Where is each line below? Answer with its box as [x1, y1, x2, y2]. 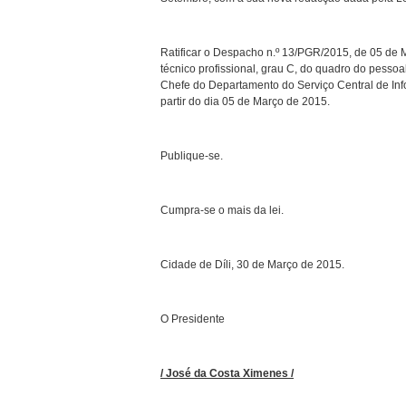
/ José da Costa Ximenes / [160, 366, 294, 380]
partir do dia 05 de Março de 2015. [160, 94, 330, 108]
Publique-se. [160, 149, 223, 162]
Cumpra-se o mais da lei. [160, 203, 284, 217]
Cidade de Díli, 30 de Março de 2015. [160, 257, 344, 271]
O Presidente [160, 312, 225, 325]
